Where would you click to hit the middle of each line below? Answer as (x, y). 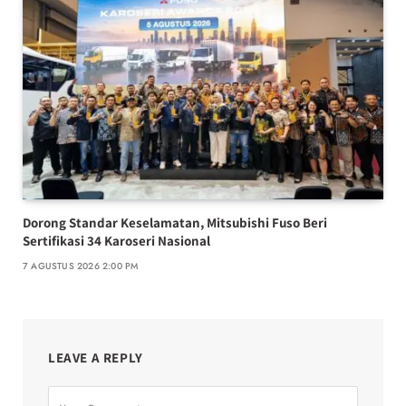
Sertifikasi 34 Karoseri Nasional (116, 240)
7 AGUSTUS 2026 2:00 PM (81, 266)
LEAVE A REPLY (96, 357)
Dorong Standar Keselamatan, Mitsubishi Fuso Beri (175, 222)
